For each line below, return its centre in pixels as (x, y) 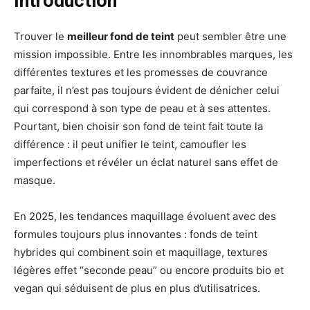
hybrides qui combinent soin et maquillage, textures (141, 253)
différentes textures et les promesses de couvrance (141, 73)
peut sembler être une (230, 37)
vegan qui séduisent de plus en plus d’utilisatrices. (137, 289)
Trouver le (40, 37)
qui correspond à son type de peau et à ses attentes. (142, 109)
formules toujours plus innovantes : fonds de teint (136, 235)
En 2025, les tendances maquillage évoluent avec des (145, 217)
